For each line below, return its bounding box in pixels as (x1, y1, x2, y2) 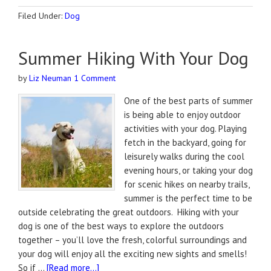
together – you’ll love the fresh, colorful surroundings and (18, 234, 247, 246)
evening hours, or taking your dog (124, 165, 253, 176)
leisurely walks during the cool (124, 151, 244, 162)
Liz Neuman (29, 73, 71, 83)
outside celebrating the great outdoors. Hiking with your (18, 206, 239, 218)
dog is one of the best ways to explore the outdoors (18, 220, 224, 232)
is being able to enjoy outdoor (124, 109, 241, 120)
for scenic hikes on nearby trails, (124, 178, 249, 190)
